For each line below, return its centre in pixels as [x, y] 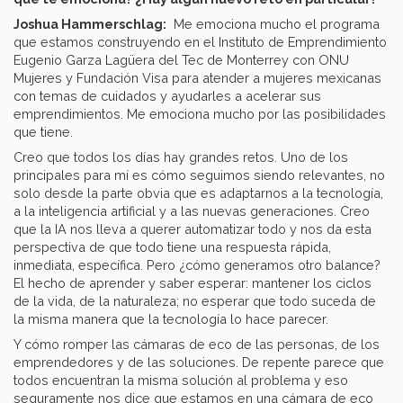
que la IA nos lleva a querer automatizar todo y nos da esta [193, 229]
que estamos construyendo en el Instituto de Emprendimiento [200, 42]
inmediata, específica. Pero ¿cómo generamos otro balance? [197, 265]
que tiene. [47, 132]
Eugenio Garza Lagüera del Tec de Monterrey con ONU [181, 60]
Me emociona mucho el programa [273, 24]
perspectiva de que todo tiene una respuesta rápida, [172, 247]
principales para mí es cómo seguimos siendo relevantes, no [199, 175]
